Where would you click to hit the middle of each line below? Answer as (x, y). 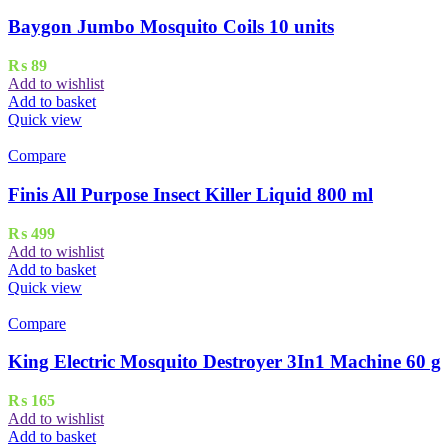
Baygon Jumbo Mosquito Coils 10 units (171, 27)
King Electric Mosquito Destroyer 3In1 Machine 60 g (224, 362)
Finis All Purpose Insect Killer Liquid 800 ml (190, 194)
